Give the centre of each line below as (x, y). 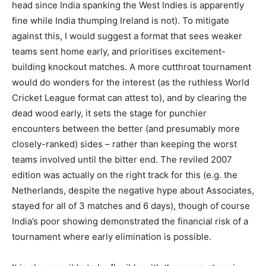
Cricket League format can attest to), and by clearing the (129, 97)
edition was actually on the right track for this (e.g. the (125, 175)
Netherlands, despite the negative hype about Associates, (133, 190)
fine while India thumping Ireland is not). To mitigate (121, 20)
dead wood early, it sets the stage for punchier (109, 113)
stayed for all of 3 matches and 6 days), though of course (131, 205)
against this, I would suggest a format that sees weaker (127, 36)
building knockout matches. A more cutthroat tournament (132, 66)
